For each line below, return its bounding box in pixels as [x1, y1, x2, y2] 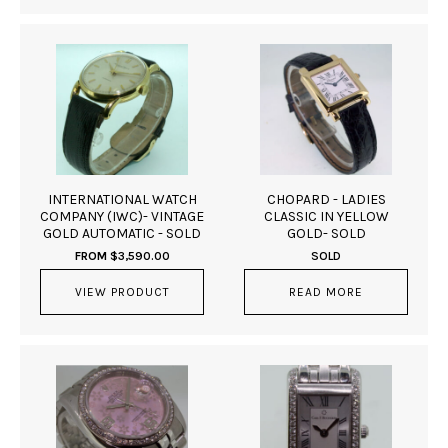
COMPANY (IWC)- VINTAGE [40, 208, 204, 225]
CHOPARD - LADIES [266, 191, 386, 208]
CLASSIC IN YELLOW [263, 208, 389, 225]
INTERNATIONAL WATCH [47, 191, 197, 208]
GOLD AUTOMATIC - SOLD [43, 225, 201, 242]
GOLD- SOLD [286, 225, 366, 242]
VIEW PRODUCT [74, 285, 170, 299]
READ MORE [289, 285, 363, 299]
